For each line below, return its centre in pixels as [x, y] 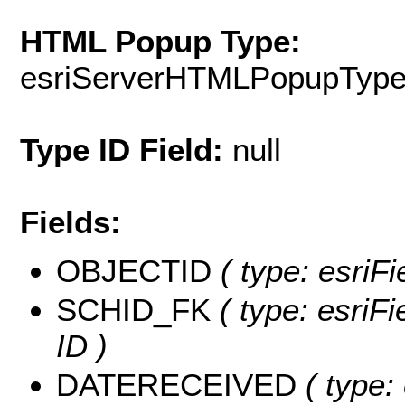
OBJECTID [134, 271]
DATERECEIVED [176, 385]
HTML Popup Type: [160, 41]
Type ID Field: [126, 149]
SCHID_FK [133, 310]
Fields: [71, 221]
